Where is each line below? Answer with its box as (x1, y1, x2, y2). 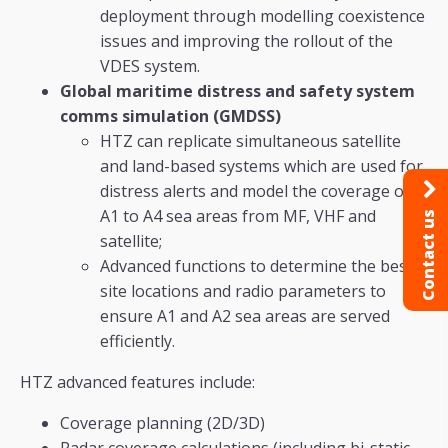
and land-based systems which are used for (100, 155, 423, 178)
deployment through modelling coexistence (100, 5, 425, 28)
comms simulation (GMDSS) (60, 105, 281, 128)
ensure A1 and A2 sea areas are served (100, 305, 390, 328)
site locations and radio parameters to (100, 280, 386, 303)
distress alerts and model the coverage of (100, 180, 410, 203)
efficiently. (100, 330, 175, 353)
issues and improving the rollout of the (100, 30, 393, 53)
